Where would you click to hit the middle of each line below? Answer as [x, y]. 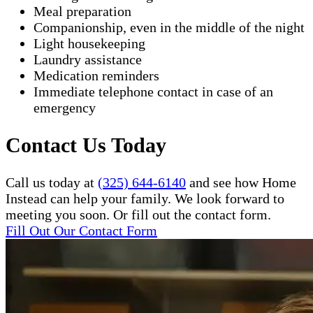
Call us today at [52, 182]
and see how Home [241, 182]
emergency [65, 107]
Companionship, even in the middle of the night [169, 27]
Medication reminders [96, 75]
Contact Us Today [86, 145]
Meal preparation [82, 11]
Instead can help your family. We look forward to [145, 198]
